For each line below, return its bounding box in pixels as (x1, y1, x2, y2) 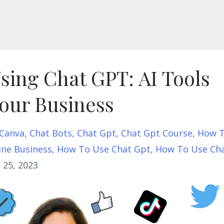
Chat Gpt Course (121, 127, 192, 139)
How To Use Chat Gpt (57, 143, 150, 155)
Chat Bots (29, 127, 72, 139)
